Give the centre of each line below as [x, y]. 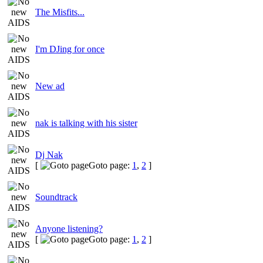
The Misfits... [60, 12]
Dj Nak [49, 154]
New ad [50, 86]
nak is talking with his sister [86, 123]
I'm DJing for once [70, 49]
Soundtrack [56, 197]
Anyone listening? [69, 228]
